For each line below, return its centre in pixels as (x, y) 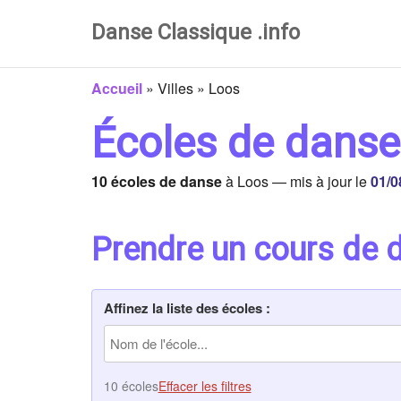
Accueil (117, 88)
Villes (175, 88)
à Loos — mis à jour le (296, 181)
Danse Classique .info (196, 32)
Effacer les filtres (205, 385)
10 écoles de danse (157, 181)
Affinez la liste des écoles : (187, 308)
